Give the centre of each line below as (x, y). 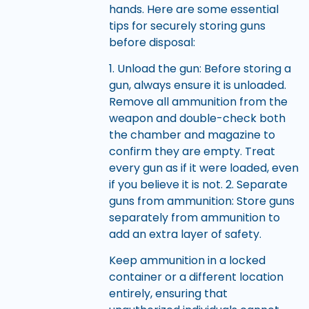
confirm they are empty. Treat (192, 152)
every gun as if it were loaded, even (203, 168)
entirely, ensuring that (168, 294)
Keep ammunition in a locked (187, 261)
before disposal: (152, 42)
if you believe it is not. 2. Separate (198, 185)
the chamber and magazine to (192, 135)
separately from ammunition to (194, 218)
